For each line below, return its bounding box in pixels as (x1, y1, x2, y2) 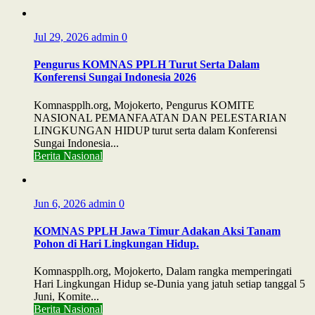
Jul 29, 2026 (34, 30, 91, 43)
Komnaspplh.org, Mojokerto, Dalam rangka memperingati (34, 265, 292, 278)
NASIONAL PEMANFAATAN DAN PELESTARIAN (34, 111, 287, 124)
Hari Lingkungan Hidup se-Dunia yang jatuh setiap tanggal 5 (34, 278, 305, 290)
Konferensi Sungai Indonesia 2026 (34, 71, 196, 84)
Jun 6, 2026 (34, 197, 89, 210)
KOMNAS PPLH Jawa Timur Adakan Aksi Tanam (34, 224, 281, 237)
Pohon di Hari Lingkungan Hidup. (34, 237, 199, 250)
